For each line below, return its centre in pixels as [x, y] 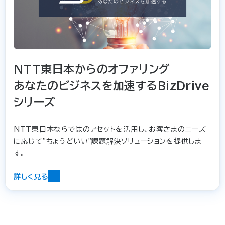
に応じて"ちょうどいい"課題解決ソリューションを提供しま [108, 141]
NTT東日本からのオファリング [92, 70]
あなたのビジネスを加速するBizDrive [112, 86]
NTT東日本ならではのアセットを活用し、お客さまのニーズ [110, 129]
